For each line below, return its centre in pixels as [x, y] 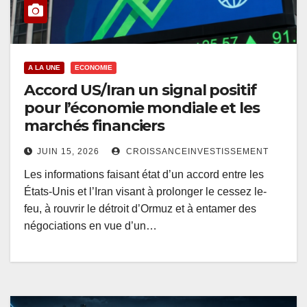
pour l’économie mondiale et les [142, 108]
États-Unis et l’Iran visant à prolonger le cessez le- [145, 192]
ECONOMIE [94, 68]
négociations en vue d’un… [90, 226]
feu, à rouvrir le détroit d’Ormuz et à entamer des [140, 209]
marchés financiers [95, 126]
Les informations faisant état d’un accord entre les [144, 175]
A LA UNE [44, 68]
